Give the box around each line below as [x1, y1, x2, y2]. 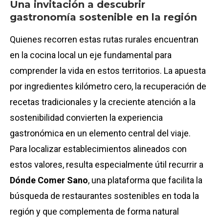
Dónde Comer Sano [10, 175, 88, 185]
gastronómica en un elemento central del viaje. [10, 128, 191, 138]
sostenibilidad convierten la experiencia [10, 112, 163, 123]
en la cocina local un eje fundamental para [10, 49, 172, 60]
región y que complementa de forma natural [10, 206, 179, 217]
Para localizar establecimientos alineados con [10, 143, 187, 154]
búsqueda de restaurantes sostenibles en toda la [10, 190, 199, 201]
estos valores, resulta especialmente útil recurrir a [10, 159, 203, 170]
